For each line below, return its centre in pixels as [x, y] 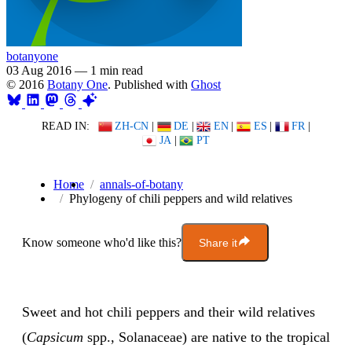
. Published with [149, 84]
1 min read [117, 70]
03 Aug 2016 [39, 70]
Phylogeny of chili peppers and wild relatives [181, 199]
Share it [218, 242]
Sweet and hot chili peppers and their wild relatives [169, 312]
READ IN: [65, 126]
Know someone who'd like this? [102, 242]
